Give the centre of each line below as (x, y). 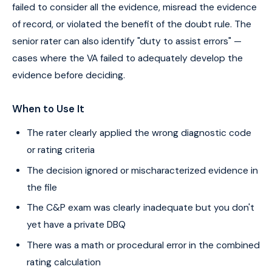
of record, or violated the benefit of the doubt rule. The (132, 24)
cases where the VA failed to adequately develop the (127, 58)
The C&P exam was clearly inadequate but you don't (141, 208)
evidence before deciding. (69, 75)
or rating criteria (61, 150)
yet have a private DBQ (76, 225)
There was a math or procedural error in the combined (143, 245)
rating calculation (64, 262)
